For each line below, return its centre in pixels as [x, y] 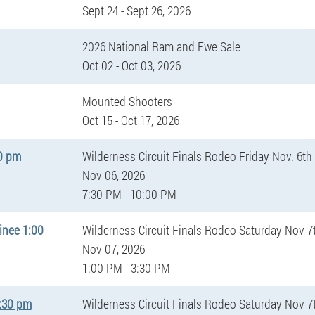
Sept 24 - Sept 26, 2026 [136, 10]
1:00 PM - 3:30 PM [126, 268]
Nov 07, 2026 [113, 249]
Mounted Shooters [127, 101]
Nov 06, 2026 [113, 175]
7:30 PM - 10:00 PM [129, 194]
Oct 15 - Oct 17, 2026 [130, 120]
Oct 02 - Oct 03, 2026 [131, 65]
